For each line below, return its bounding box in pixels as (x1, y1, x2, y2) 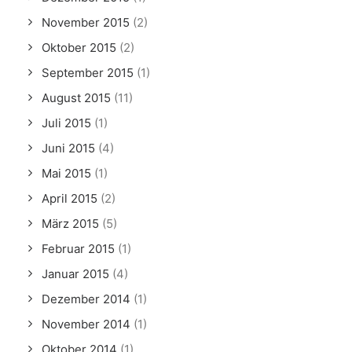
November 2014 (42, 317, 130, 332)
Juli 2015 (42, 115, 91, 130)
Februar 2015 (42, 241, 115, 256)
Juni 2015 (42, 141, 95, 156)
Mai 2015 (42, 166, 91, 181)
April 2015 (42, 191, 97, 206)
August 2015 (42, 90, 111, 105)
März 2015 (42, 216, 99, 231)
